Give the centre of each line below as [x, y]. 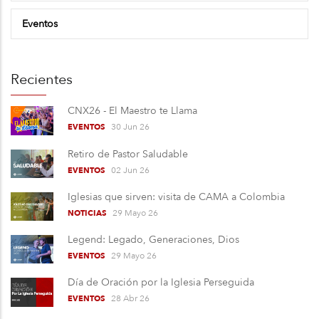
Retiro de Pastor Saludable [128, 154]
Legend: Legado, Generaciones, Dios [153, 240]
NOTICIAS [87, 213]
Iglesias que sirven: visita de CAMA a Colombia [176, 197]
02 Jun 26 [130, 170]
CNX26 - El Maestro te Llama [132, 111]
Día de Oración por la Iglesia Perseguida [161, 283]
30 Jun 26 [130, 127]
